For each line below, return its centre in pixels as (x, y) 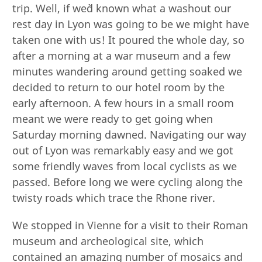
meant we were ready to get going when (113, 118)
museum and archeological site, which (108, 241)
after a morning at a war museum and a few (122, 55)
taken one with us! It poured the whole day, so (129, 39)
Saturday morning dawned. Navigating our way (130, 134)
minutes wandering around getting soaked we (127, 71)
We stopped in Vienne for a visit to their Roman (130, 225)
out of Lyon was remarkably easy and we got (123, 150)
